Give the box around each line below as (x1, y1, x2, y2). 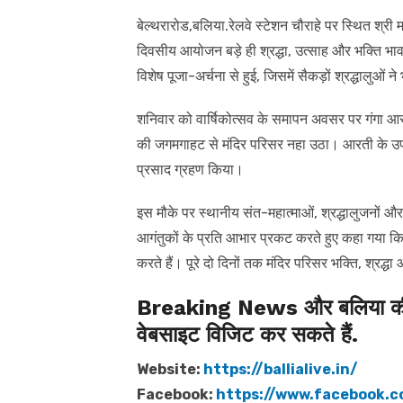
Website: (137, 360, 203, 378)
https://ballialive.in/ (203, 360, 358, 378)
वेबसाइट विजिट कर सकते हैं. (137, 321, 358, 347)
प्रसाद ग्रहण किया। (137, 160, 244, 178)
